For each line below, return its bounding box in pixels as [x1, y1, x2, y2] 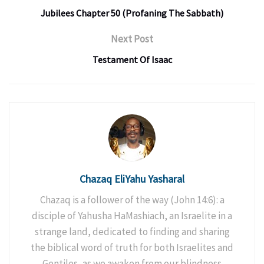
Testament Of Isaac [92, 54, 172, 66]
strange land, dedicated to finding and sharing [34, 225, 230, 239]
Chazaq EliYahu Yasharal [80, 172, 184, 186]
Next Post [111, 32, 153, 46]
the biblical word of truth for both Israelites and [31, 241, 233, 255]
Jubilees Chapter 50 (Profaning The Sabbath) [41, 7, 223, 19]
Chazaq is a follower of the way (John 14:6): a [39, 193, 225, 207]
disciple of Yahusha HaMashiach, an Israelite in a [32, 209, 232, 223]
